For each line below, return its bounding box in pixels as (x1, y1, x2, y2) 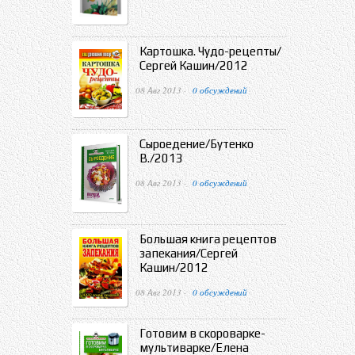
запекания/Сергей (139, 246, 238, 261)
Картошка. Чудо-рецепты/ (139, 44, 281, 59)
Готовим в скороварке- (139, 326, 265, 340)
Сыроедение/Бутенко (139, 136, 254, 151)
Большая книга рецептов (139, 232, 277, 246)
